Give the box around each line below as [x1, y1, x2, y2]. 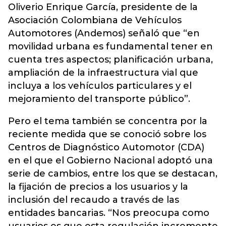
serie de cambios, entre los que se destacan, [8, 168, 217, 179]
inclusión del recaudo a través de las [8, 194, 179, 205]
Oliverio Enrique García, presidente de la [8, 2, 198, 13]
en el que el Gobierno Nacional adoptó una [8, 155, 213, 166]
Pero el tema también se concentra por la [8, 116, 207, 127]
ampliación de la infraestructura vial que [8, 67, 198, 78]
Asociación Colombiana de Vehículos [8, 15, 182, 26]
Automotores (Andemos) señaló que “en [8, 28, 200, 39]
